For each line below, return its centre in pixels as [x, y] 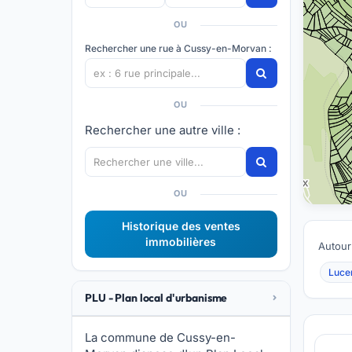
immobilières [181, 242]
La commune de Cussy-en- [161, 337]
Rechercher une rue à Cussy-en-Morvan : [179, 48]
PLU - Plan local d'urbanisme [156, 298]
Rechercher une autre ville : [163, 130]
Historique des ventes [181, 226]
